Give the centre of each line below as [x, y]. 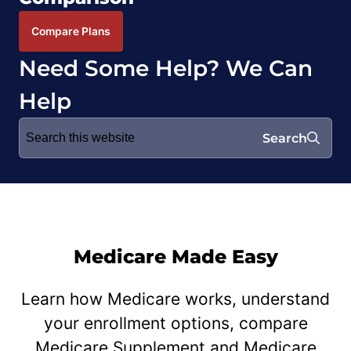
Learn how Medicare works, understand [175, 299]
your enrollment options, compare [175, 323]
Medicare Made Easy [175, 256]
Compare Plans [71, 31]
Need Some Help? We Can [166, 68]
